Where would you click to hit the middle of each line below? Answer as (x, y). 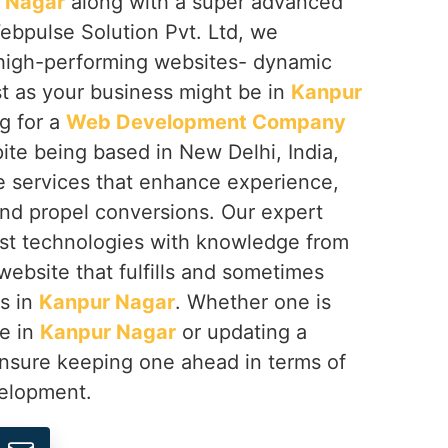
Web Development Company (206, 122)
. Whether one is (253, 302)
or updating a (241, 332)
